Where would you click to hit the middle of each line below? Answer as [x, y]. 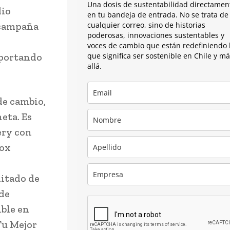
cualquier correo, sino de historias [146, 25]
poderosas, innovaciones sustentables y [156, 35]
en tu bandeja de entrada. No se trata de [158, 15]
